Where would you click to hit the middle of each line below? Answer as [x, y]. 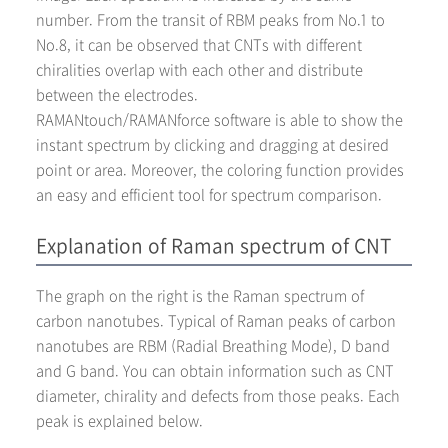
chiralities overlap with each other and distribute [199, 70]
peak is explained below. [119, 421]
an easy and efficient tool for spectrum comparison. [209, 195]
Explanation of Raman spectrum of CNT [213, 246]
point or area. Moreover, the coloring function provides [220, 170]
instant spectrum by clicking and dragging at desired [212, 145]
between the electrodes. [117, 95]
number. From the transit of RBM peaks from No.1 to [210, 20]
